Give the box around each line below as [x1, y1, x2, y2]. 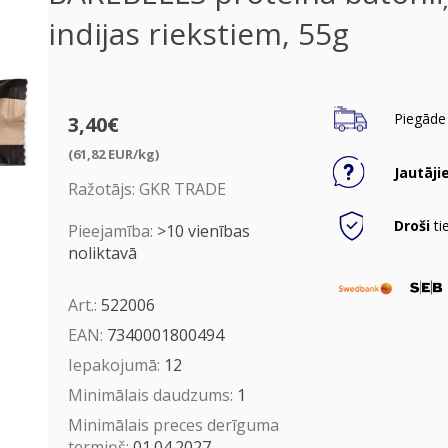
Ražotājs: [67, 177, 135, 200]
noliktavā [67, 241, 137, 264]
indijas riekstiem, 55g [47, 13, 349, 54]
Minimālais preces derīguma [67, 413, 279, 436]
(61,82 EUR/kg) [67, 144, 159, 163]
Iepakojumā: [67, 353, 164, 376]
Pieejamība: [67, 219, 153, 242]
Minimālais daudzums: [67, 383, 237, 406]
